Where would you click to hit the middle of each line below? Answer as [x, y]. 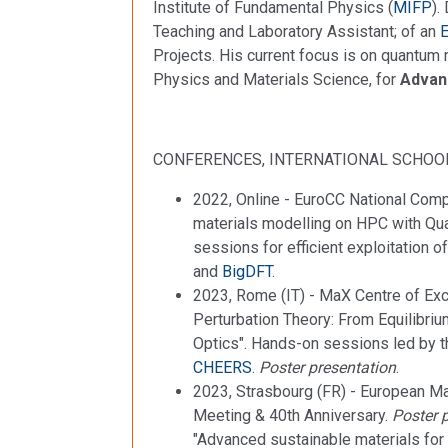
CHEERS [222, 367]
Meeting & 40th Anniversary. [292, 415]
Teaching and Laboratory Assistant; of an [296, 31]
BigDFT [247, 271]
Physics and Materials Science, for [276, 79]
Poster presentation [327, 367]
